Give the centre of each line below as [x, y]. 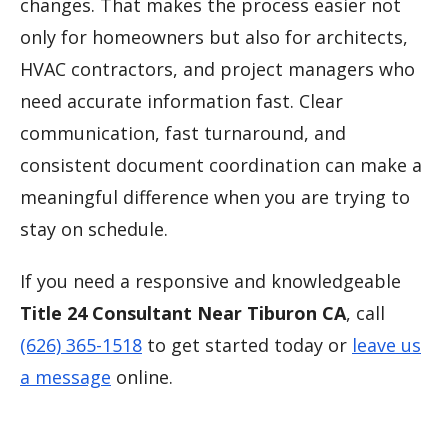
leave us [386, 345]
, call [365, 313]
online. [142, 377]
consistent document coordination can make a [221, 165]
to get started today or [247, 345]
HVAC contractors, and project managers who [217, 69]
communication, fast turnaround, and [183, 133]
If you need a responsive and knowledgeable [210, 281]
